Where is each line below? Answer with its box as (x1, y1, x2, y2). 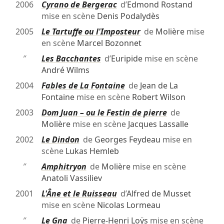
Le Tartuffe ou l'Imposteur (41, 26, 140, 37)
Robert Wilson (131, 91, 185, 103)
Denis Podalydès (96, 10, 159, 22)
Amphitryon (41, 161, 86, 172)
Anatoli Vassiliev (41, 172, 102, 184)
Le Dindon (41, 134, 79, 145)
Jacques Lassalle (127, 118, 188, 130)
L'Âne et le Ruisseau (41, 188, 117, 199)
